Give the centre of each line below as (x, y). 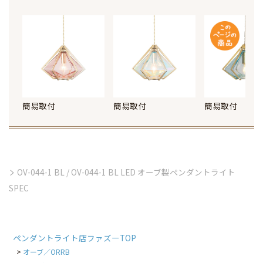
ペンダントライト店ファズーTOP (74, 238)
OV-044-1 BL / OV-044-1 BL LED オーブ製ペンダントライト (126, 172)
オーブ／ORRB (46, 252)
